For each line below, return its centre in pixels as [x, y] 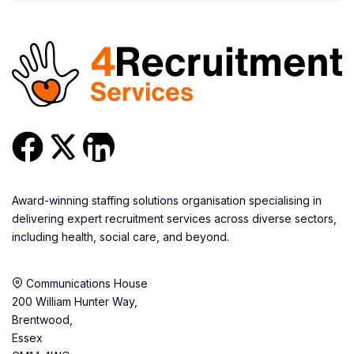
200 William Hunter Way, [75, 301]
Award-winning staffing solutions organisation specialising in [167, 200]
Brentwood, [42, 319]
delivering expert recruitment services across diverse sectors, [174, 218]
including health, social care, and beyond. [121, 236]
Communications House [85, 283]
